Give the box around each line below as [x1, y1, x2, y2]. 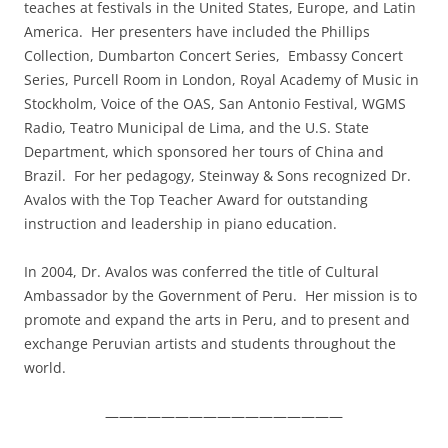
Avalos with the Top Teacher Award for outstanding [24, 190, 368, 209]
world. [24, 358, 66, 377]
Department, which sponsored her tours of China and [24, 142, 384, 161]
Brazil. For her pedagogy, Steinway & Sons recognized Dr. [24, 166, 411, 185]
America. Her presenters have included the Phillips [24, 22, 370, 41]
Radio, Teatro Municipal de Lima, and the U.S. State [24, 118, 369, 137]
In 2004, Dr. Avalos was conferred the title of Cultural [24, 262, 379, 281]
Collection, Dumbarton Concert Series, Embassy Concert [24, 46, 403, 65]
